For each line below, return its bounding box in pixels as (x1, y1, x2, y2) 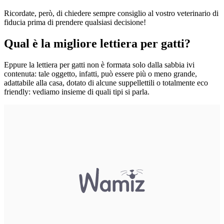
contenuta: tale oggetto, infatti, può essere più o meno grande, (4, 69, 197, 78)
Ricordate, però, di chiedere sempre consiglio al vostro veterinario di (4, 9, 218, 18)
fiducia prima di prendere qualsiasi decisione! (4, 18, 146, 27)
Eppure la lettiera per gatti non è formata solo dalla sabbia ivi (4, 60, 194, 69)
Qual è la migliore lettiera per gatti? (4, 37, 190, 50)
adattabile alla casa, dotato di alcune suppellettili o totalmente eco (4, 78, 208, 87)
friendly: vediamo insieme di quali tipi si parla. (4, 87, 149, 96)
